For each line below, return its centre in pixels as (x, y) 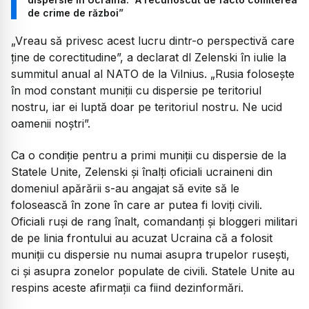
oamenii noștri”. (51, 123)
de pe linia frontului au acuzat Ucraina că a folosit (142, 238)
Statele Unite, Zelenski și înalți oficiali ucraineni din (142, 172)
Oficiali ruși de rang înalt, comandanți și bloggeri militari (154, 222)
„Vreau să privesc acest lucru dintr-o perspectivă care (153, 40)
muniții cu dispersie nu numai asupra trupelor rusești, (150, 255)
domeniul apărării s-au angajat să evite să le (125, 189)
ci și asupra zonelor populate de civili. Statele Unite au (153, 271)
